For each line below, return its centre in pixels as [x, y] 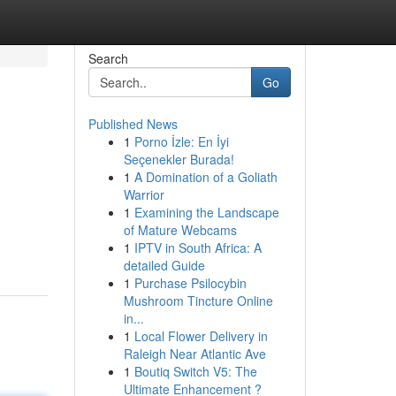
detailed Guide [164, 265]
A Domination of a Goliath [206, 177]
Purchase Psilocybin [190, 283]
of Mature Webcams [180, 230]
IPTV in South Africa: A [198, 247]
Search [108, 58]
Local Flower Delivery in [201, 336]
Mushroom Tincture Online [198, 301]
